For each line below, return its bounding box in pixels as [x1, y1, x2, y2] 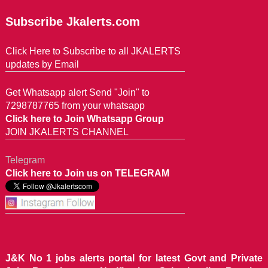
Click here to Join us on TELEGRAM [5, 168, 169, 179]
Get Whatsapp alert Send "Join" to [5, 87, 150, 98]
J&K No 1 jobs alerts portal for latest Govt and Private [5, 252, 263, 263]
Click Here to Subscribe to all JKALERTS [5, 46, 181, 57]
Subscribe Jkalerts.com [5, 15, 140, 29]
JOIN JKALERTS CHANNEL [5, 127, 129, 138]
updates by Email [5, 59, 79, 70]
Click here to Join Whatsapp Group [5, 114, 164, 124]
